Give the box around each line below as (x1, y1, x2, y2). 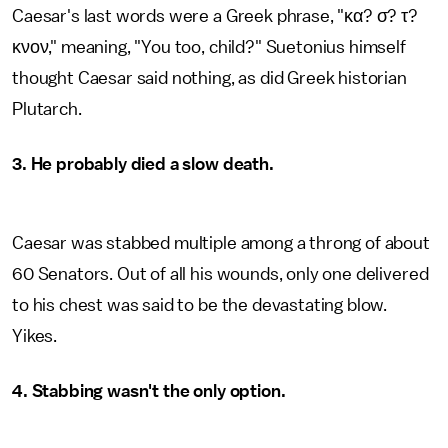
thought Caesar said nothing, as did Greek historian (12, 69, 407, 87)
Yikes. (12, 327, 61, 345)
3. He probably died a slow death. (12, 155, 274, 173)
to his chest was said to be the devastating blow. (12, 296, 388, 314)
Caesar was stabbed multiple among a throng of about (12, 234, 430, 252)
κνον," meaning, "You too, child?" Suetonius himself (12, 38, 406, 56)
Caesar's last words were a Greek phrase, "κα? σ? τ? (12, 7, 418, 25)
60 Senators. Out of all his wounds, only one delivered (12, 265, 429, 283)
